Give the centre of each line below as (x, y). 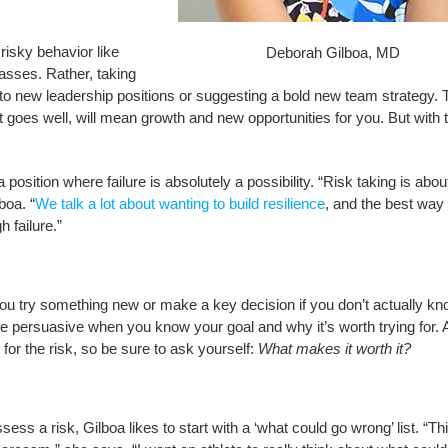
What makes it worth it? (334, 348)
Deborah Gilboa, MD (333, 52)
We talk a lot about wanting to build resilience (179, 203)
